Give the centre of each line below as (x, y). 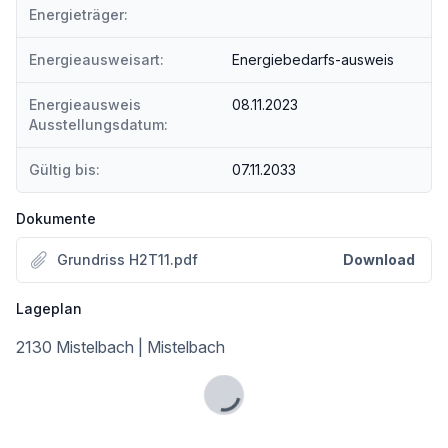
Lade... (246, 405)
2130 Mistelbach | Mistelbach (120, 347)
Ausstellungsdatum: (98, 124)
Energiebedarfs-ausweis (313, 59)
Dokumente (56, 218)
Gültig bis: (64, 169)
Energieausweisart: (96, 59)
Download (379, 259)
